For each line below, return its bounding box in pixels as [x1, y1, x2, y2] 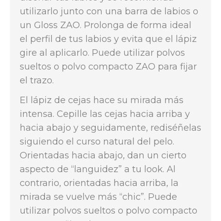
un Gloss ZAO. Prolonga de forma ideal [20, 20, 191, 31]
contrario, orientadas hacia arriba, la [20, 178, 179, 188]
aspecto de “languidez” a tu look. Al [20, 164, 176, 175]
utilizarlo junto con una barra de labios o [20, 6, 198, 17]
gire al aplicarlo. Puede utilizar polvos [20, 47, 185, 58]
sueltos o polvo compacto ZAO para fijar [20, 61, 197, 72]
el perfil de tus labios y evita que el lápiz [20, 34, 197, 44]
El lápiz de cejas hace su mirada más [20, 95, 184, 106]
